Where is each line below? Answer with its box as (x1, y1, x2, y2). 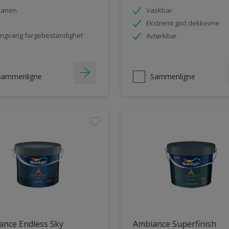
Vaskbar (146, 5, 172, 15)
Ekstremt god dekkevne (146, 18, 219, 28)
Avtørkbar (146, 31, 177, 40)
